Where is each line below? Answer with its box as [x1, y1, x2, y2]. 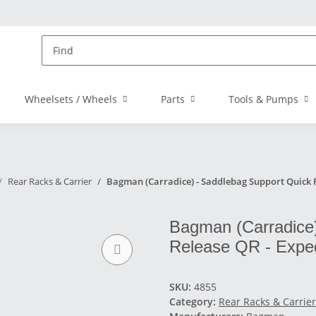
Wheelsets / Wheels [25, 92, 117, 106]
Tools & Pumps [229, 92, 298, 106]
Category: [169, 295, 219, 308]
